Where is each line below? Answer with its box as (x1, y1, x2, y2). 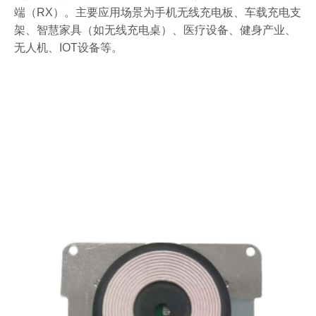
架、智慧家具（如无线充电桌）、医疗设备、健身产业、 (14, 24, 296, 36)
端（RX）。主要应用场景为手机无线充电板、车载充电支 (14, 6, 301, 18)
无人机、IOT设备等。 (14, 42, 123, 54)
